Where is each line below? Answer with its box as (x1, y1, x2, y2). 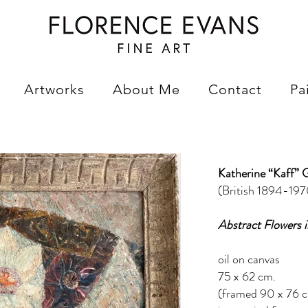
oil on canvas (218, 250, 280, 268)
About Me (112, 81, 180, 98)
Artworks (23, 81, 85, 98)
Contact (208, 81, 262, 98)
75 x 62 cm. (218, 267, 276, 285)
